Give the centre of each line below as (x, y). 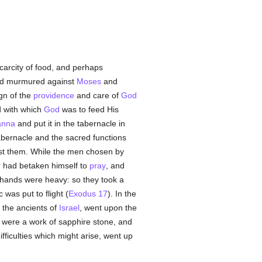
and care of (97, 95)
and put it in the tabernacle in (70, 123)
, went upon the (108, 208)
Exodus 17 (88, 194)
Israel (69, 208)
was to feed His (89, 109)
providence (54, 95)
